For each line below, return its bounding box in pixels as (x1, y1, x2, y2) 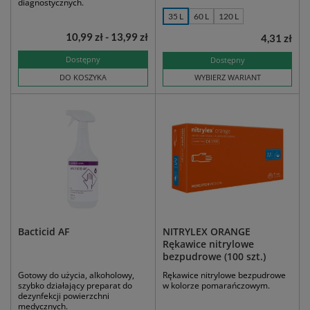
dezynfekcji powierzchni (18, 290, 109, 302)
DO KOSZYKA (60, 72, 107, 83)
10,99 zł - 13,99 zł (66, 30, 148, 44)
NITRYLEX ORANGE (163, 225, 250, 239)
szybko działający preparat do (18, 280, 132, 292)
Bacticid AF (18, 225, 69, 239)
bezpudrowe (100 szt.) (163, 250, 266, 264)
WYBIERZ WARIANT (194, 72, 261, 83)
